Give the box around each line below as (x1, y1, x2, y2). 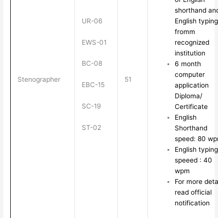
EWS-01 (81, 38, 107, 46)
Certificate (174, 102, 208, 110)
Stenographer (17, 75, 60, 83)
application (174, 81, 209, 89)
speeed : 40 (174, 156, 212, 164)
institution (174, 49, 205, 57)
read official (174, 188, 212, 196)
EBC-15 (81, 81, 105, 89)
